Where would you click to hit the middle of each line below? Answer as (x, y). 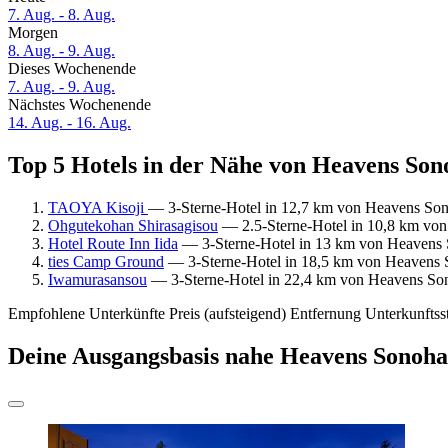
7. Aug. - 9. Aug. (61, 87)
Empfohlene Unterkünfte (86, 313)
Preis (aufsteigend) (227, 313)
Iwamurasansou (97, 279)
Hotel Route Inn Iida (113, 243)
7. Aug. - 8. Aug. (61, 15)
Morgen (33, 33)
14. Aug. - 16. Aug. (69, 123)
